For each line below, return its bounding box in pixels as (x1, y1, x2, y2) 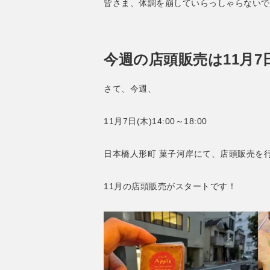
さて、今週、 (104, 83, 156, 93)
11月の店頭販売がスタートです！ (104, 181, 236, 191)
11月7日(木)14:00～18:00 (104, 116, 207, 126)
